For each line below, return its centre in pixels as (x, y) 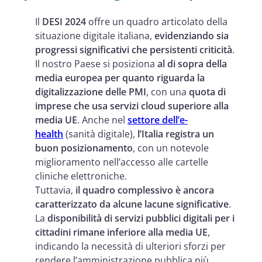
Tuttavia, (54, 190)
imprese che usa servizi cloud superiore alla (132, 106)
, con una (166, 92)
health (49, 134)
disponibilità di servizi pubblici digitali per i (141, 218)
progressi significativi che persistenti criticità (134, 49)
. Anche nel (101, 120)
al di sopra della (192, 63)
